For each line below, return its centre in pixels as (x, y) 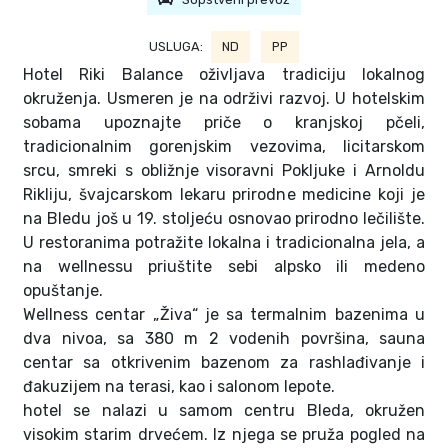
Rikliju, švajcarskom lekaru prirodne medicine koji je (224, 194)
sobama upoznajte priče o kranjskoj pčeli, (224, 122)
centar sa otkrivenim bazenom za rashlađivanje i (224, 362)
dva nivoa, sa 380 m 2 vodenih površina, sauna (224, 338)
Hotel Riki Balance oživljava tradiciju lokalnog (224, 74)
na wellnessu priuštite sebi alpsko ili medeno (224, 266)
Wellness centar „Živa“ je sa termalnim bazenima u (224, 314)
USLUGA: (175, 47)
